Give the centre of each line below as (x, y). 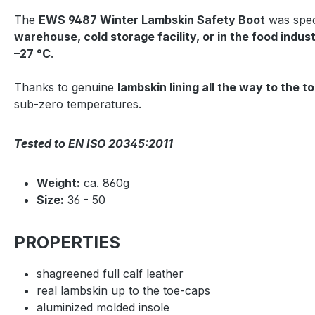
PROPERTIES (67, 242)
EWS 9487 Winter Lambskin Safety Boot (152, 20)
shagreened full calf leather (110, 274)
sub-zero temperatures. (78, 104)
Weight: (58, 183)
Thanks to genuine (66, 87)
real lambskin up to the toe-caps (123, 290)
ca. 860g (105, 183)
